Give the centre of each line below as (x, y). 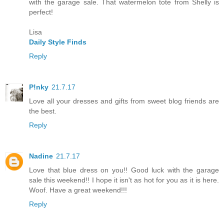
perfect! (41, 12)
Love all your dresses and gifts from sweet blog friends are (124, 101)
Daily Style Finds (58, 42)
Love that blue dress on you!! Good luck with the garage (124, 170)
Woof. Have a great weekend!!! (78, 190)
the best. (43, 111)
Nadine (41, 156)
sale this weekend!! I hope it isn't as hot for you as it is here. (124, 180)
